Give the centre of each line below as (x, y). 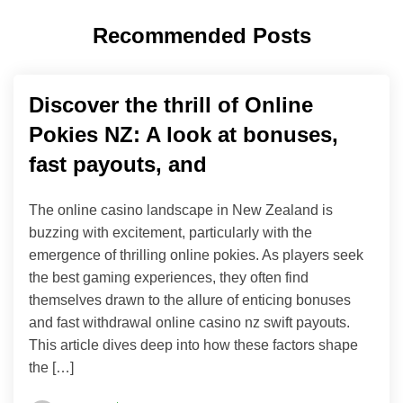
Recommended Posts (201, 35)
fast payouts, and (118, 164)
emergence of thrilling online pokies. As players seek (196, 255)
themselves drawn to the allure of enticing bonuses (190, 300)
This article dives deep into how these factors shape (193, 345)
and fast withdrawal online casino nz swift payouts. (189, 322)
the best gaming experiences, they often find (169, 277)
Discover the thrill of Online (171, 104)
